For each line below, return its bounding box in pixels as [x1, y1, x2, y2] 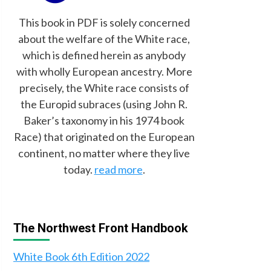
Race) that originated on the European [13, 130, 195, 144]
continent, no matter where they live [18, 146, 190, 160]
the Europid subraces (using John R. [21, 97, 188, 111]
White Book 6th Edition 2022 [13, 249, 149, 263]
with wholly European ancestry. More [16, 65, 192, 79]
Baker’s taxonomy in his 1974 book [24, 114, 184, 128]
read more [94, 163, 143, 177]
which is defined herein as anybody [22, 48, 186, 62]
